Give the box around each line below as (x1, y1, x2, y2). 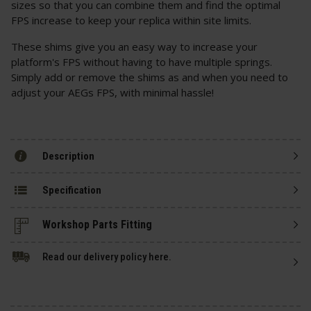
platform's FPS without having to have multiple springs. (11, 55, 272, 69)
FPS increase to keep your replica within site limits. (11, 13, 251, 28)
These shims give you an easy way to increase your (11, 40, 258, 54)
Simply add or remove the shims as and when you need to (11, 70, 288, 85)
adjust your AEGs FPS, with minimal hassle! (11, 85, 214, 100)
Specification (42, 183, 101, 196)
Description (42, 149, 94, 162)
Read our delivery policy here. (42, 251, 171, 264)
